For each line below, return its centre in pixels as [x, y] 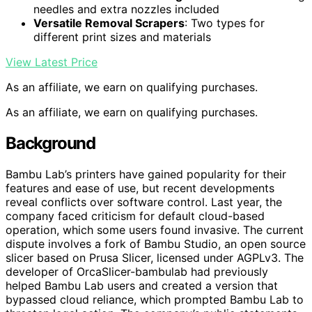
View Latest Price [52, 62]
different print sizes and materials [122, 37]
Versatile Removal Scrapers [109, 23]
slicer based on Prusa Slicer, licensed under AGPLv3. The [155, 258]
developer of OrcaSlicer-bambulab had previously [137, 272]
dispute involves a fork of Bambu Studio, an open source [156, 244]
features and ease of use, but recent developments [140, 188]
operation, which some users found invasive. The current [155, 230]
